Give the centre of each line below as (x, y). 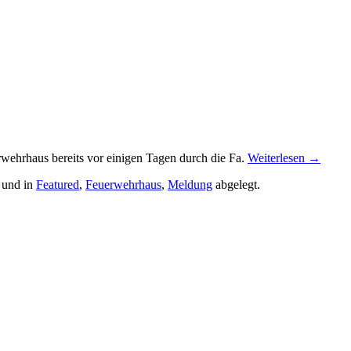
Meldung (190, 184)
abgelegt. (236, 184)
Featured (58, 184)
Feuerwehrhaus (123, 184)
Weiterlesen (278, 157)
